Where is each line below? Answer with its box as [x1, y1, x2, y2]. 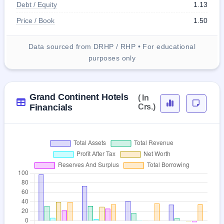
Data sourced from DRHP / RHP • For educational [28, 42, 195, 50]
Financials [29, 102, 73, 112]
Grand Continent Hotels [29, 91, 128, 102]
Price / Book [16, 16, 54, 24]
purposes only [88, 53, 136, 62]
